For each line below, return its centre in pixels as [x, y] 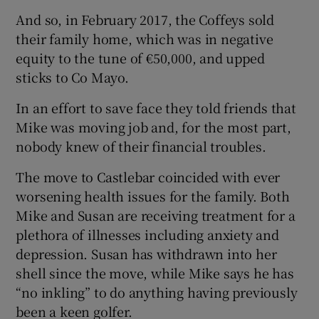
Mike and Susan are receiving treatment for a [156, 215]
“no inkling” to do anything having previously [157, 292]
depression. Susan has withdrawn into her [146, 253]
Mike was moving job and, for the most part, [153, 126]
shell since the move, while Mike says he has [155, 272]
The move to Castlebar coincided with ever [148, 176]
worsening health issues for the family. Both [153, 195]
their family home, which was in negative [145, 38]
